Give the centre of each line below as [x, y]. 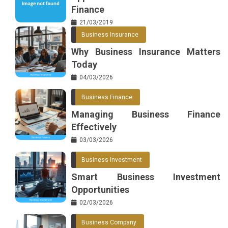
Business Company [109, 223]
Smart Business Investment [146, 177]
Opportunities [100, 190]
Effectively [94, 127]
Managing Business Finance [146, 115]
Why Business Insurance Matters [146, 52]
